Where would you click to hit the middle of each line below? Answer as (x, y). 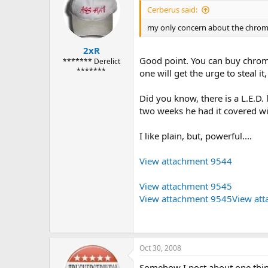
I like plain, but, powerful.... (196, 135)
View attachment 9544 (186, 161)
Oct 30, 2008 (160, 248)
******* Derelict (91, 61)
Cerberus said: (172, 10)
